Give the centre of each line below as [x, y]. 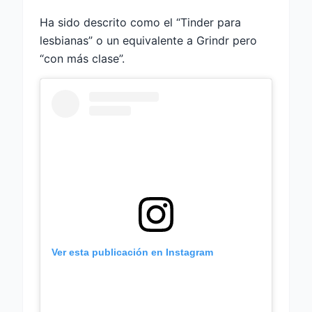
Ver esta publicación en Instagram [132, 252]
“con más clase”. [82, 59]
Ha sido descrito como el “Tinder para [140, 23]
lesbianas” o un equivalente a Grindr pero [148, 41]
